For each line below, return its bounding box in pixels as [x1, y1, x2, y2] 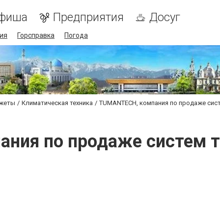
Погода [64, 31, 88, 39]
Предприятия [53, 10, 124, 24]
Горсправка [17, 31, 55, 39]
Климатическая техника [22, 99, 93, 107]
